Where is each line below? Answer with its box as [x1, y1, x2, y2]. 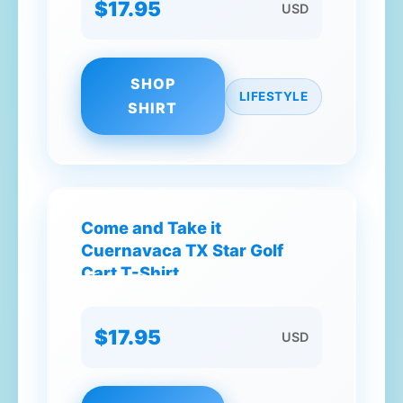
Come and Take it [81, 218, 221, 237]
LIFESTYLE [238, 88, 308, 103]
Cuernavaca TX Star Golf [81, 240, 283, 260]
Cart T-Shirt [81, 263, 179, 282]
